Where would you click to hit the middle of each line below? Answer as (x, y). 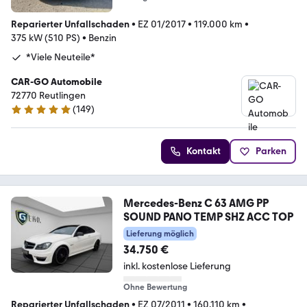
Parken (271, 151)
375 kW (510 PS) (46, 38)
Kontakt (204, 151)
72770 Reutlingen (48, 96)
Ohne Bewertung (155, 287)
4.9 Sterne (32, 115)
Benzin (102, 38)
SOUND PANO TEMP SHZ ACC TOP (208, 217)
